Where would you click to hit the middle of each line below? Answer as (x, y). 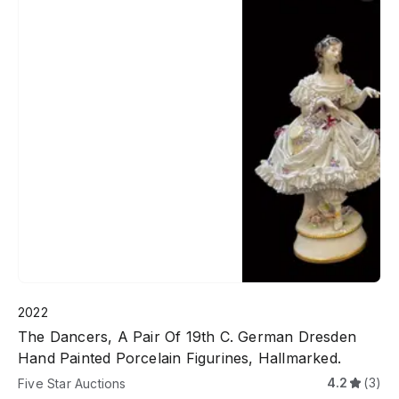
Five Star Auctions (72, 383)
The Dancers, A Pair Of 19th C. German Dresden (187, 336)
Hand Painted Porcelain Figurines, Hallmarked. (179, 358)
